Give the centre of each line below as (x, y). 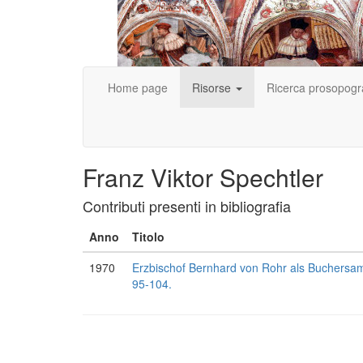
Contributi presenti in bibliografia (187, 206)
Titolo (148, 237)
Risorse (213, 88)
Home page (138, 88)
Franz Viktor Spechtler (203, 177)
